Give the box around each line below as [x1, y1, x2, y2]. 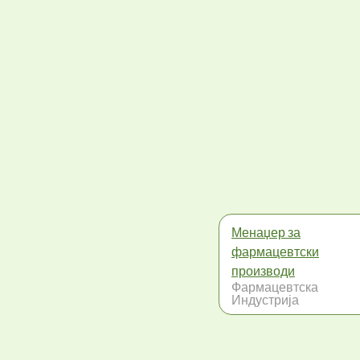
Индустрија [231, 291, 299, 308]
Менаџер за [231, 223, 301, 240]
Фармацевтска [231, 278, 318, 295]
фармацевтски [231, 243, 319, 260]
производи [231, 262, 295, 279]
